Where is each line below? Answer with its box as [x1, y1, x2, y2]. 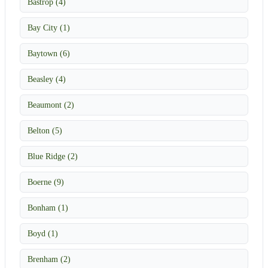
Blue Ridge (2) [28, 151, 78, 161]
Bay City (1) [28, 22, 70, 32]
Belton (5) [28, 125, 62, 135]
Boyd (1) [28, 228, 58, 238]
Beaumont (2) [28, 99, 74, 109]
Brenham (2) [28, 254, 71, 264]
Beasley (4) [28, 74, 66, 84]
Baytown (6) [28, 48, 70, 58]
